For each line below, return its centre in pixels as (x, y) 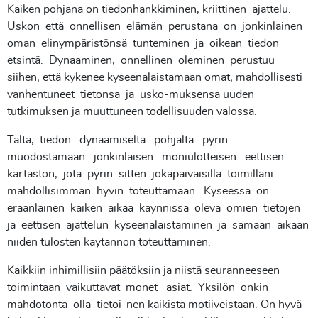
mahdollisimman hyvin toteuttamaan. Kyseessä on (139, 191)
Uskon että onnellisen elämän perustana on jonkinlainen (156, 26)
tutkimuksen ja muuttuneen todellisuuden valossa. (132, 111)
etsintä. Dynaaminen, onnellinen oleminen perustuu (142, 60)
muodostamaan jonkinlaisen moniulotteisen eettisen (147, 157)
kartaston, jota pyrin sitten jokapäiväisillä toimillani (142, 174)
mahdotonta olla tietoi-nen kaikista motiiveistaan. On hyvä (154, 305)
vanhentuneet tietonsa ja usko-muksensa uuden (131, 94)
